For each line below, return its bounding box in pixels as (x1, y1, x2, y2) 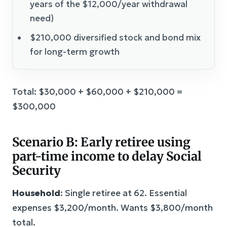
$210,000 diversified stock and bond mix (30, 31, 201, 43)
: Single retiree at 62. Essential (60, 187, 187, 199)
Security (12, 162, 61, 178)
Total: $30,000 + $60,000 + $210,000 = (12, 86, 182, 97)
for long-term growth (30, 46, 120, 57)
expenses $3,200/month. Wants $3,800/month (12, 202, 213, 213)
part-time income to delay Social (12, 148, 202, 164)
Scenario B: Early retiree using (12, 134, 191, 150)
